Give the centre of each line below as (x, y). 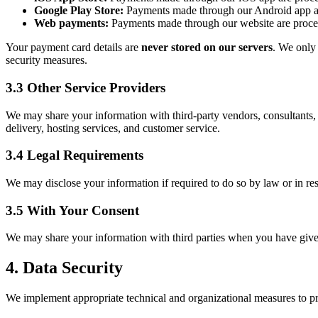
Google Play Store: (79, 11)
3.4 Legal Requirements (75, 155)
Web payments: (71, 23)
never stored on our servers (207, 48)
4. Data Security (64, 268)
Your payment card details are (72, 48)
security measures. (46, 60)
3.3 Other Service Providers (86, 87)
